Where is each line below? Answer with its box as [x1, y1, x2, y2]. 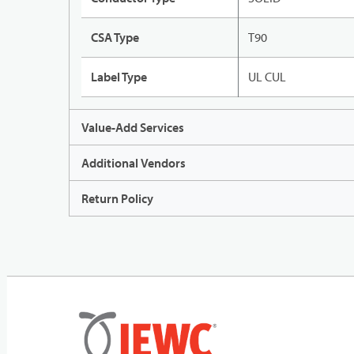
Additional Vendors [81, 155, 186, 171]
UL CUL [248, 69, 286, 85]
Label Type [91, 69, 147, 85]
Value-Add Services [81, 119, 184, 136]
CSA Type [91, 29, 139, 46]
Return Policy [81, 190, 153, 207]
